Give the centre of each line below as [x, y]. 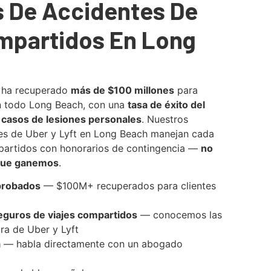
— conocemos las [180, 215]
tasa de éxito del [166, 104]
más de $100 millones [122, 90]
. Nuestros [165, 119]
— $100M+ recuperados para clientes [128, 186]
